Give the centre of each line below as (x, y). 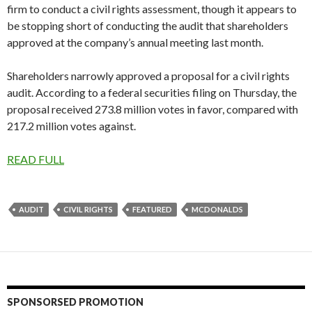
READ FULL (36, 159)
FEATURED (152, 210)
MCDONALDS (217, 210)
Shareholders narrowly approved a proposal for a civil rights (148, 76)
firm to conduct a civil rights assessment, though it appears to (152, 9)
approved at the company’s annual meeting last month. (137, 42)
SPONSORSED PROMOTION (75, 302)
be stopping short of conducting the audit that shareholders (148, 26)
